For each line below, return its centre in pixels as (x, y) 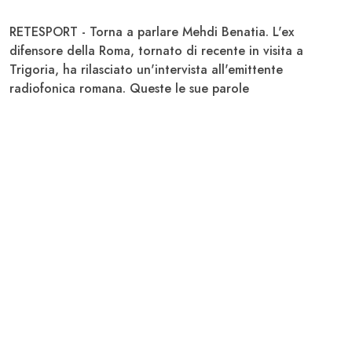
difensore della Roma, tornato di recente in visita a (156, 50)
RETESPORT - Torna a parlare (94, 31)
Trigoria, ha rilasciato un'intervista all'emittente (146, 69)
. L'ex (280, 31)
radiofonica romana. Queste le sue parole (129, 88)
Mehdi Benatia (222, 31)
